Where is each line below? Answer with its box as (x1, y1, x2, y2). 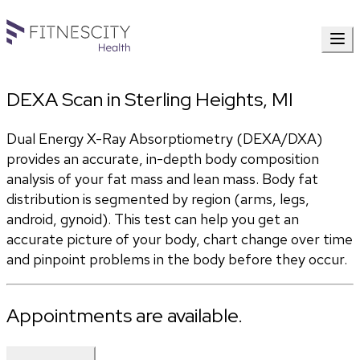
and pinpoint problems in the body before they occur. (6, 250, 347, 269)
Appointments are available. (6, 303, 243, 329)
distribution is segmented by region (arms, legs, (6, 190, 309, 209)
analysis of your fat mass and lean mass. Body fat (6, 170, 318, 189)
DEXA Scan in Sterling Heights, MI (6, 87, 293, 112)
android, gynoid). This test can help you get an (6, 210, 299, 229)
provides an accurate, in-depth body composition (6, 149, 319, 169)
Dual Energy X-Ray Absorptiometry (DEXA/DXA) (6, 129, 322, 149)
